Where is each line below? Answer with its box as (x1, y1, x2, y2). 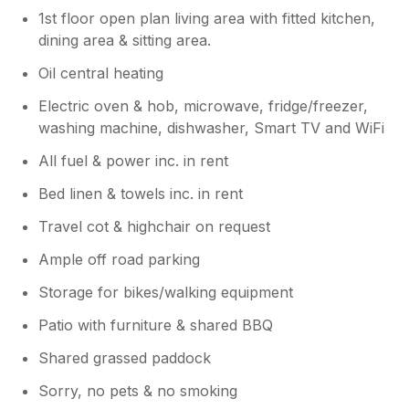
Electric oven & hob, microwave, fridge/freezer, (38, 96, 369, 115)
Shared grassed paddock (38, 348, 212, 367)
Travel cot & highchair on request (38, 216, 271, 236)
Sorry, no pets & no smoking (38, 381, 238, 400)
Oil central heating (38, 63, 164, 82)
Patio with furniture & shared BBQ (38, 315, 274, 334)
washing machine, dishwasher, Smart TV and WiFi (38, 118, 385, 137)
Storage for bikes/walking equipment (38, 282, 294, 301)
